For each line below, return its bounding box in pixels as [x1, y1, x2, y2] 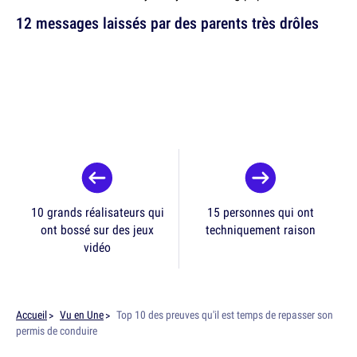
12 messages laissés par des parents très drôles [16, 12, 319, 34]
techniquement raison [205, 221, 316, 239]
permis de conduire [16, 324, 97, 339]
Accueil [16, 308, 47, 323]
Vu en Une [60, 308, 104, 323]
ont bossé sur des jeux [41, 221, 154, 239]
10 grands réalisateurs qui [30, 203, 164, 222]
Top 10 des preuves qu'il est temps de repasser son [116, 308, 333, 323]
